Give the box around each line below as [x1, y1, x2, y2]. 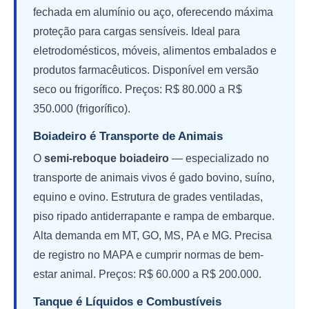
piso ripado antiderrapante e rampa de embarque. [33, 210, 275, 222]
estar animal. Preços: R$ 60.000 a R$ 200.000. [33, 268, 261, 280]
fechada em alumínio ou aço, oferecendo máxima [33, 6, 273, 18]
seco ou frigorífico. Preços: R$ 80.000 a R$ [33, 83, 242, 95]
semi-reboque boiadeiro [44, 152, 169, 164]
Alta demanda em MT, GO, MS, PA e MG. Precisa [33, 229, 272, 241]
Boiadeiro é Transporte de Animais [33, 129, 223, 143]
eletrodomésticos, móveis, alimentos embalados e [33, 44, 277, 57]
